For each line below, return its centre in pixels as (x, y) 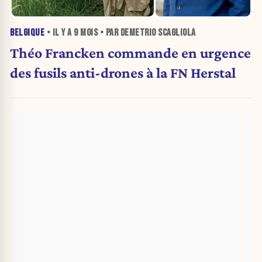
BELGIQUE (27, 32)
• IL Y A (59, 32)
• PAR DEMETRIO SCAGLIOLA (147, 32)
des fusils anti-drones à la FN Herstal (123, 73)
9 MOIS (86, 32)
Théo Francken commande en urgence (130, 53)
